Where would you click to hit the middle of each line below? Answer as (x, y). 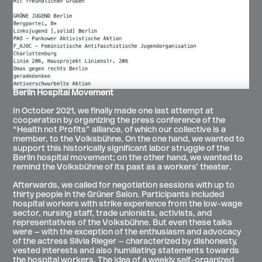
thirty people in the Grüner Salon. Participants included (119, 195)
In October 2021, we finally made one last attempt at (113, 112)
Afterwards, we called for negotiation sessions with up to (124, 186)
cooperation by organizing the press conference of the (119, 121)
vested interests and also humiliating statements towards (126, 251)
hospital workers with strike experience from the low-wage (128, 205)
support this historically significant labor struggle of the (121, 149)
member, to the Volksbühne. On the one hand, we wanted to (129, 140)
